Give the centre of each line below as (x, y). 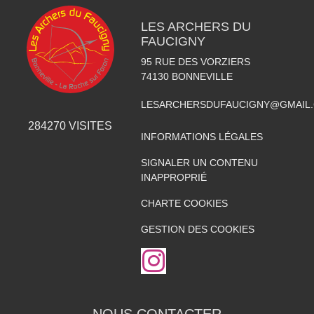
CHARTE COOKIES (184, 204)
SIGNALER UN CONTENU (199, 163)
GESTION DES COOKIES (197, 230)
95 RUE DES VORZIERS (195, 62)
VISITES (89, 126)
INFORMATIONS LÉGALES (202, 137)
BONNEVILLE (202, 77)
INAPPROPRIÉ (173, 178)
